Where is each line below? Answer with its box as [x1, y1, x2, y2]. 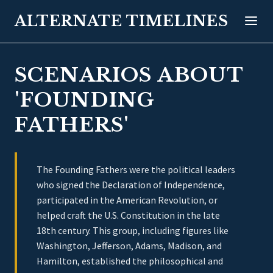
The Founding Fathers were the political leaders [37, 163, 235, 175]
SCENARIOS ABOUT [15, 63, 243, 87]
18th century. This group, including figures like [37, 224, 229, 236]
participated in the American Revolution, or [37, 194, 218, 206]
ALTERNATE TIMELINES [15, 12, 229, 30]
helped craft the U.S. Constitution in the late [37, 209, 220, 221]
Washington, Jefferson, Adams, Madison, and [37, 239, 222, 252]
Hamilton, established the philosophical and [37, 255, 223, 267]
